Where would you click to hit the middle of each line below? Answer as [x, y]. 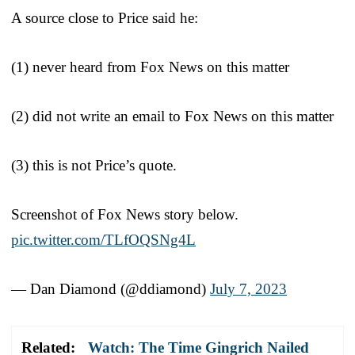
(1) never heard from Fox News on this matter [150, 67]
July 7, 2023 [248, 288]
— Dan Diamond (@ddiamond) [111, 288]
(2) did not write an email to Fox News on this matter [172, 116]
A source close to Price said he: [105, 17]
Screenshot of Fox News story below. [125, 214]
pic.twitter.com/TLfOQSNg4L [103, 239]
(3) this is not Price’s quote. [94, 165]
